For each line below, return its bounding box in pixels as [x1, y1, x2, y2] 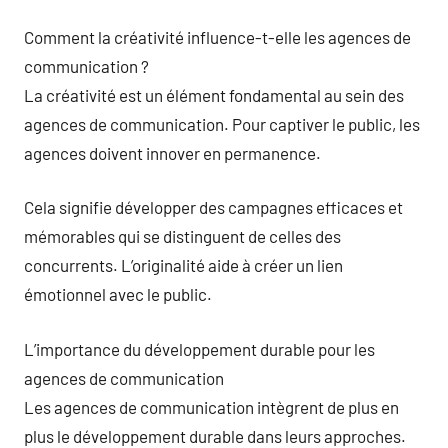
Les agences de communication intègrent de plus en [24, 396, 399, 417]
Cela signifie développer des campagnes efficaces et [24, 197, 403, 217]
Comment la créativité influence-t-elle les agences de [24, 26, 411, 47]
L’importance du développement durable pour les [24, 338, 375, 359]
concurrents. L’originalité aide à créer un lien [24, 255, 343, 275]
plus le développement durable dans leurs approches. [24, 425, 406, 446]
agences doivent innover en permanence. [24, 142, 321, 163]
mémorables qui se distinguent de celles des [24, 226, 341, 246]
